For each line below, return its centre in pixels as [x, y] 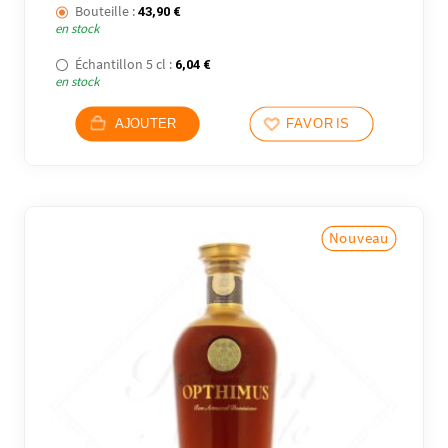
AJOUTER [145, 124]
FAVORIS [317, 124]
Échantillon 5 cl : [124, 63]
